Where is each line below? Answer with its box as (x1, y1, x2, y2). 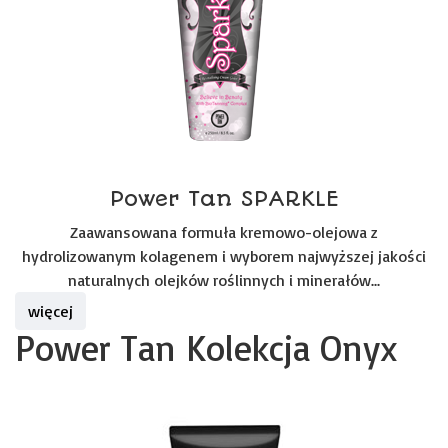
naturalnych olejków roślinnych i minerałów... (68, 270, 380, 290)
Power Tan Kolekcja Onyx (15, 325, 398, 370)
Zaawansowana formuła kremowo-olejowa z (70, 222, 378, 242)
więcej (28, 301, 73, 321)
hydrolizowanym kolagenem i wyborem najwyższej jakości (22, 246, 426, 266)
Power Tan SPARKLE (109, 186, 339, 211)
